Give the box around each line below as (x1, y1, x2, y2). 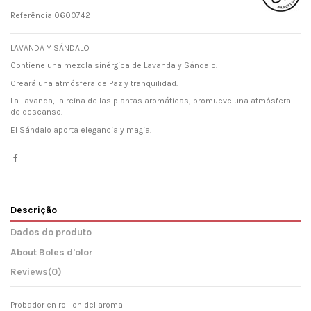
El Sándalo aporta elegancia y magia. (10, 124, 151, 135)
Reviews (10, 266, 48, 278)
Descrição (10, 203, 57, 215)
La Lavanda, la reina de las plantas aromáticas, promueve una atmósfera (10, 96, 291, 106)
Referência (10, 10, 52, 20)
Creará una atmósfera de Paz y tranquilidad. (10, 78, 178, 88)
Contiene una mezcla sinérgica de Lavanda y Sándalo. (10, 60, 217, 71)
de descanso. (10, 107, 62, 117)
